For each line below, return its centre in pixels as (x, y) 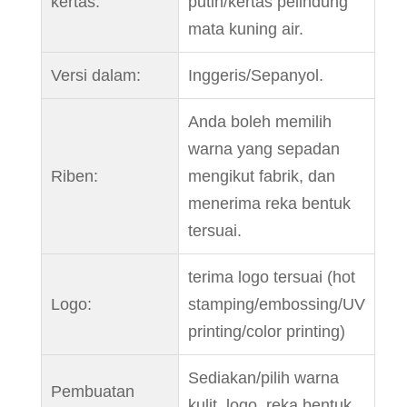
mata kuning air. (245, 30)
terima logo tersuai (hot (271, 278)
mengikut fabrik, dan (261, 177)
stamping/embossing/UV (276, 305)
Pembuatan (92, 392)
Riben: (74, 177)
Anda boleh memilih (259, 122)
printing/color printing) (266, 332)
